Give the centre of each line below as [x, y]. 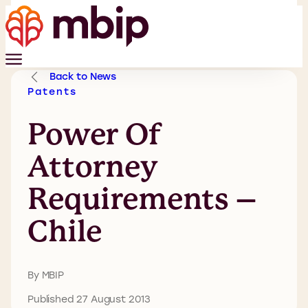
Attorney [93, 166]
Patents [52, 91]
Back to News [83, 76]
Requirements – [142, 198]
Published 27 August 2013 [89, 298]
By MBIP [46, 274]
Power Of [95, 134]
